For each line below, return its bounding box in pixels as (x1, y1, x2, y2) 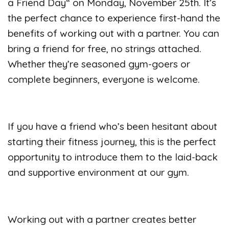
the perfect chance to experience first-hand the (8, 11, 220, 24)
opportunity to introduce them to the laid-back (8, 150, 218, 163)
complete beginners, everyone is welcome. (8, 73, 200, 85)
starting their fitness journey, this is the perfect (8, 135, 216, 148)
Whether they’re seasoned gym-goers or (8, 57, 190, 70)
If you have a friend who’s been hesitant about (8, 120, 217, 132)
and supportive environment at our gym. (8, 166, 189, 178)
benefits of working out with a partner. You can (8, 27, 219, 39)
